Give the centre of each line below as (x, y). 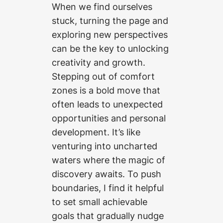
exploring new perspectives (110, 35)
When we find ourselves (102, 7)
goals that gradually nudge (108, 216)
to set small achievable (100, 202)
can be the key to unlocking (110, 49)
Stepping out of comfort (103, 76)
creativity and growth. (99, 62)
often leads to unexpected (107, 104)
